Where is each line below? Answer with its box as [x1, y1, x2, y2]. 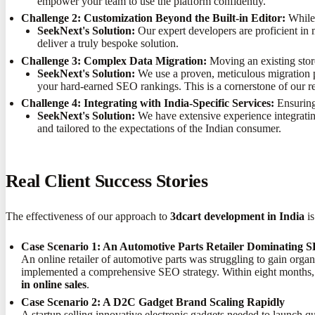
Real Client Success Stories [6, 171, 208, 192]
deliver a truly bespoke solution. [37, 37, 179, 50]
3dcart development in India [170, 210, 304, 223]
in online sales [21, 278, 87, 291]
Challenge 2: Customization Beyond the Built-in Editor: [21, 12, 286, 25]
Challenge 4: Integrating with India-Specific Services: [21, 97, 275, 110]
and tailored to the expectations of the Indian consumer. [37, 122, 281, 135]
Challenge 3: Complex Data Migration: [21, 54, 207, 67]
